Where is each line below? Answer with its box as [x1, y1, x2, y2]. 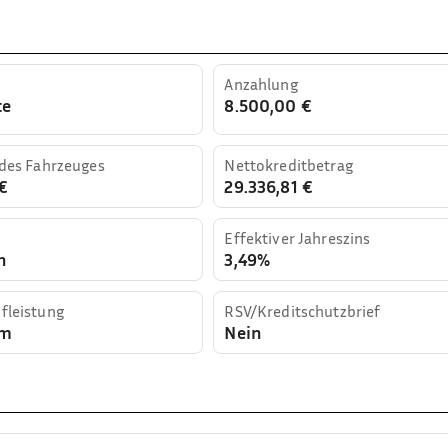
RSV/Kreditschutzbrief [224, 300, 381, 321]
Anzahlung [224, 73, 298, 94]
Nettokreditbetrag [224, 154, 353, 175]
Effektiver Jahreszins [224, 227, 371, 248]
